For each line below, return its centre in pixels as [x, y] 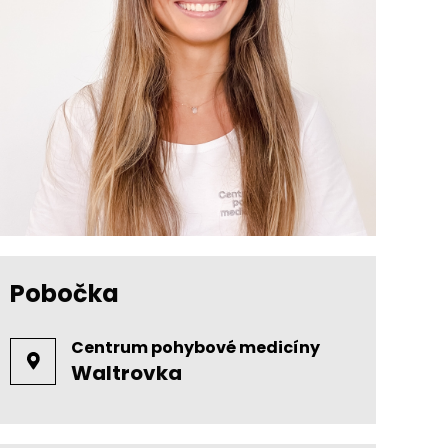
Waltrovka [127, 373]
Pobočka [64, 294]
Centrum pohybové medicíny [196, 348]
